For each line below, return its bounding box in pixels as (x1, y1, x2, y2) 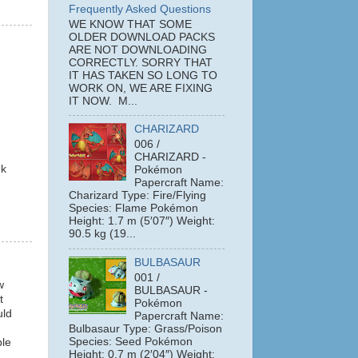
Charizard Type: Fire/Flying (69, 189, 206, 202)
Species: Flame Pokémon (69, 202, 198, 215)
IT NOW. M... (69, 94, 137, 107)
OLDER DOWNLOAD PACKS (69, 30, 215, 43)
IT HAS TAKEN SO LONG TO (69, 69, 217, 82)
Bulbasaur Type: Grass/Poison (69, 322, 222, 335)
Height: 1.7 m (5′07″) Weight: (69, 215, 215, 228)
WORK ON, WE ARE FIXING (69, 82, 213, 94)
